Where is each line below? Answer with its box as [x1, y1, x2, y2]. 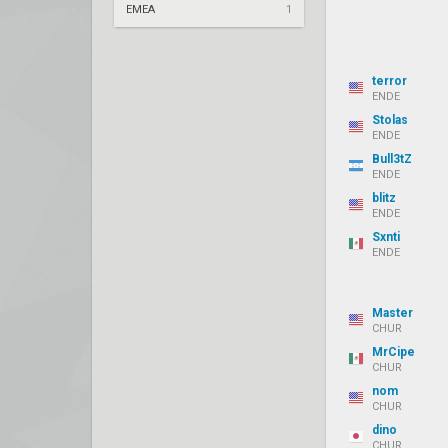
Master [372, 306, 413, 320]
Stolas [372, 113, 408, 127]
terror [372, 74, 407, 88]
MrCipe [372, 345, 415, 359]
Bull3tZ [372, 152, 412, 166]
